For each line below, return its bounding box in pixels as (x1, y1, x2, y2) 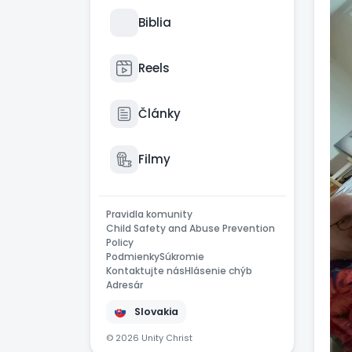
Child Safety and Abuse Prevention (106, 222, 275, 235)
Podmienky (106, 250, 159, 263)
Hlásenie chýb (185, 264, 252, 277)
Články (138, 105, 181, 122)
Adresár (106, 278, 143, 291)
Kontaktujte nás (106, 264, 185, 277)
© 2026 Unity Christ (106, 332, 192, 344)
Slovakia (134, 305, 178, 318)
